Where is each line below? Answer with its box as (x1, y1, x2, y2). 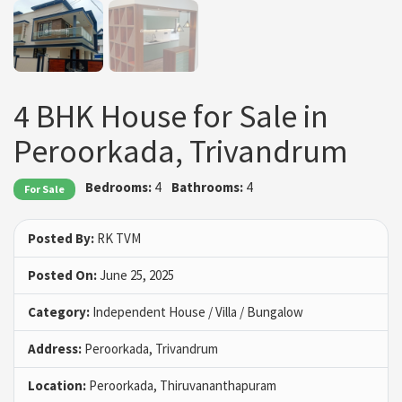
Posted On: (28, 266, 97, 284)
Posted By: (28, 229, 94, 247)
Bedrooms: (85, 179, 153, 197)
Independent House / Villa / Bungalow (90, 302, 303, 320)
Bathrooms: (170, 179, 243, 197)
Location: (28, 376, 86, 394)
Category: (28, 302, 90, 320)
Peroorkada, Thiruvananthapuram (86, 376, 276, 394)
